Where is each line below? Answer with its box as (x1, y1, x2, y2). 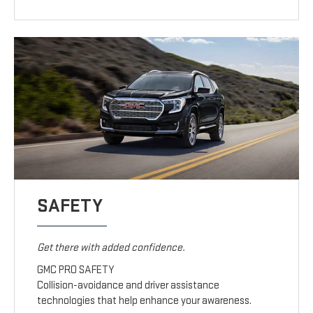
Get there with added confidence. (37, 241, 186, 255)
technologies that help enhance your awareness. (37, 294, 252, 308)
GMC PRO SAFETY (37, 263, 115, 277)
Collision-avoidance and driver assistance (37, 279, 220, 293)
